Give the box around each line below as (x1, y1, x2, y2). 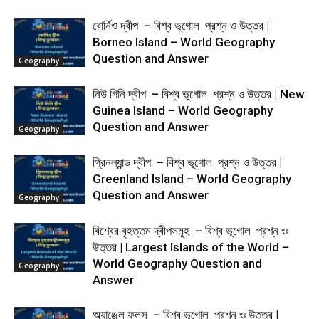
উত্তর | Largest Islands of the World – (93, 240, 289, 254)
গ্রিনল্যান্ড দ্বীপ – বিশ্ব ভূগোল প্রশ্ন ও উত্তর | (93, 155, 282, 169)
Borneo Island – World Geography (93, 35, 275, 49)
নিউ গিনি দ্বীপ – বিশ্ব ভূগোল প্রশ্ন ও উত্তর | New (93, 87, 305, 101)
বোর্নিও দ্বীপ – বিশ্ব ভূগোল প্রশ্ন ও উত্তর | (93, 19, 269, 33)
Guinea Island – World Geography (93, 103, 273, 117)
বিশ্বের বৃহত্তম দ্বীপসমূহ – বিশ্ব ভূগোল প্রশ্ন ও (93, 224, 288, 238)
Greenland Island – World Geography (93, 172, 291, 186)
